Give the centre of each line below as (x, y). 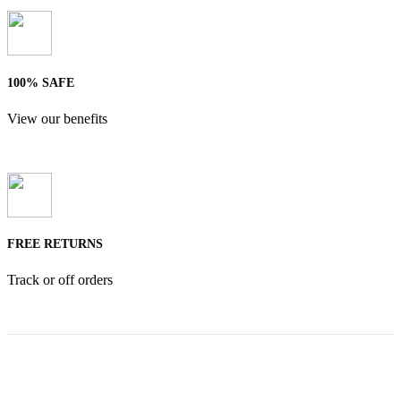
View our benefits (57, 118)
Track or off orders (60, 279)
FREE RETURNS (55, 244)
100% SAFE (41, 82)
